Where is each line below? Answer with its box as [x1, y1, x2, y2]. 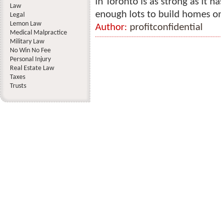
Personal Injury [10, 56, 51, 63]
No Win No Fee [10, 47, 51, 54]
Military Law [10, 38, 44, 45]
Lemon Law [10, 20, 41, 28]
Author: [95, 22, 130, 33]
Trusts [10, 82, 26, 90]
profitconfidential [130, 22, 203, 33]
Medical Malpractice [10, 29, 67, 37]
